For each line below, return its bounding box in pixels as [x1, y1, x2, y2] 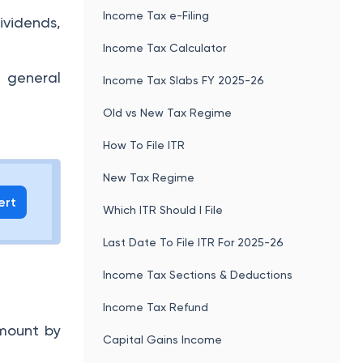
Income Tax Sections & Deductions [103, 267, 293, 281]
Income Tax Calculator [103, 41, 227, 54]
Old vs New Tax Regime [103, 105, 233, 119]
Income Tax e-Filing [103, 8, 210, 22]
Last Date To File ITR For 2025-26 [103, 235, 284, 249]
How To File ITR [103, 138, 186, 152]
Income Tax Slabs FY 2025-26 [103, 73, 265, 87]
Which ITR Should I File [103, 203, 224, 216]
